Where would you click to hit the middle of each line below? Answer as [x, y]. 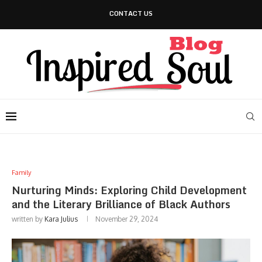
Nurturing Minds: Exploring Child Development [129, 190]
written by [28, 219]
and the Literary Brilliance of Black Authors [121, 204]
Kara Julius [61, 219]
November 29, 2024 [127, 219]
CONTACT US [131, 13]
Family [21, 173]
